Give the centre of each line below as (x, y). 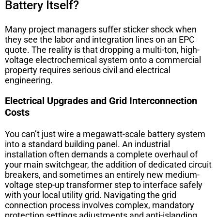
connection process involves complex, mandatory (100, 205)
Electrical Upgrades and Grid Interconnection (101, 101)
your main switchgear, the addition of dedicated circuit (108, 164)
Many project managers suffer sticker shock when (101, 29)
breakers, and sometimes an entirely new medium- (102, 174)
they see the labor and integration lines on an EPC (100, 39)
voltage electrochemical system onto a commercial (103, 60)
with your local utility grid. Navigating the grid (91, 195)
